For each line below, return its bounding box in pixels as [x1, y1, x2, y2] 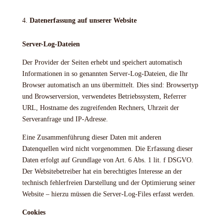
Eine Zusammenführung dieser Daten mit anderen [22, 134, 161, 141]
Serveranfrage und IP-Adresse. [22, 115, 108, 123]
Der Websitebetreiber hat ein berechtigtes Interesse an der [22, 168, 182, 175]
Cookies [22, 209, 45, 216]
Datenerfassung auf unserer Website [29, 17, 137, 24]
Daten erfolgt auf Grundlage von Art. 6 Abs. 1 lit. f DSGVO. [22, 156, 193, 164]
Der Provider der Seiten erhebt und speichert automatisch [22, 59, 182, 66]
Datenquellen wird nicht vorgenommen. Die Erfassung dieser [22, 145, 193, 152]
